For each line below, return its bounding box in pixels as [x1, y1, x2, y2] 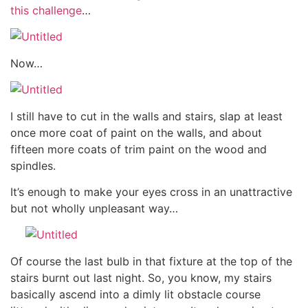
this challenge [10, 3, 82, 17]
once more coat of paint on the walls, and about [10, 125, 262, 140]
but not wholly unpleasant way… [10, 201, 178, 215]
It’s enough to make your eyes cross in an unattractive [10, 184, 292, 199]
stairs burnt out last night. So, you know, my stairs [10, 270, 272, 285]
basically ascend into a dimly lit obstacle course [10, 287, 261, 301]
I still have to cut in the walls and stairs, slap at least [10, 109, 283, 123]
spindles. [10, 158, 56, 173]
